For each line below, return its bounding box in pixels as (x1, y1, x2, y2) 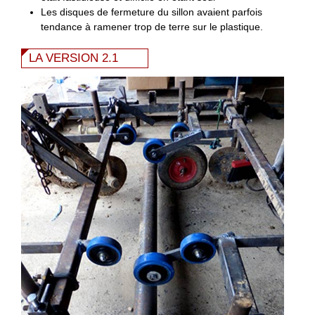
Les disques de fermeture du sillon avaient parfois (41, 6, 263, 18)
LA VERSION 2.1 (29, 51, 118, 65)
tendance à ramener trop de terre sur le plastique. (41, 21, 264, 33)
